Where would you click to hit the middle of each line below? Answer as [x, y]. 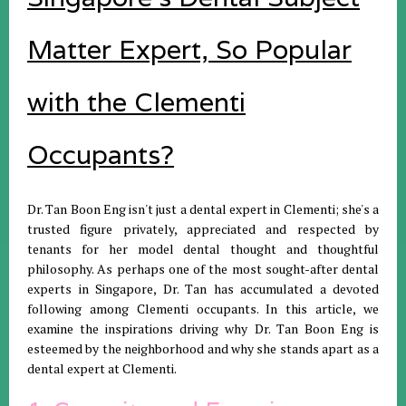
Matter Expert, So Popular [189, 49]
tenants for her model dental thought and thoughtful [203, 248]
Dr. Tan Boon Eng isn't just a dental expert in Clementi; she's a [203, 208]
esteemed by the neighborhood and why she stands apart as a [203, 348]
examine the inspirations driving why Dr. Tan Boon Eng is [203, 328]
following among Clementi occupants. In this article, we [203, 308]
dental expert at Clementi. [102, 368]
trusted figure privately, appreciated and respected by [203, 228]
